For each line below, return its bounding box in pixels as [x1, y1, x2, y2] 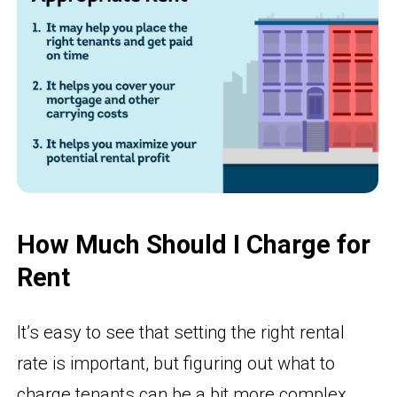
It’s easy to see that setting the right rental [17, 321, 346, 343]
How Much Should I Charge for [17, 230, 371, 261]
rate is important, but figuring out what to [17, 352, 336, 374]
